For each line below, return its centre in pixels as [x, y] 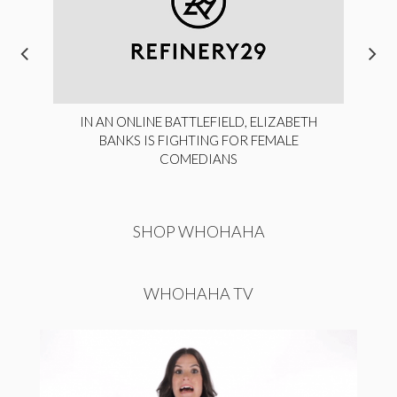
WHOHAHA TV [198, 293]
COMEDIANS [198, 158]
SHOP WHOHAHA [198, 231]
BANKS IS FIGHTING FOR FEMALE [198, 140]
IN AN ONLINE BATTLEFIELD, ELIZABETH [198, 121]
